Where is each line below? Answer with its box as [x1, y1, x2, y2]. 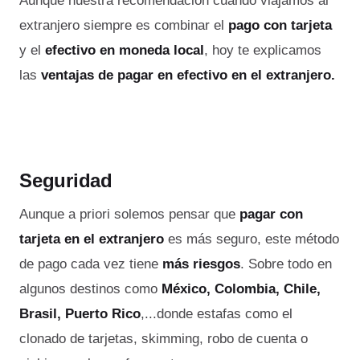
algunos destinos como [19, 280, 162, 297]
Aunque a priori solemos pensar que [19, 206, 239, 222]
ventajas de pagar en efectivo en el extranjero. [41, 67, 335, 83]
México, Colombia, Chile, [162, 280, 321, 297]
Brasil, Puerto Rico [19, 305, 141, 321]
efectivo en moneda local [45, 42, 204, 58]
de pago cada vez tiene [19, 256, 162, 272]
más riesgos [162, 256, 240, 272]
